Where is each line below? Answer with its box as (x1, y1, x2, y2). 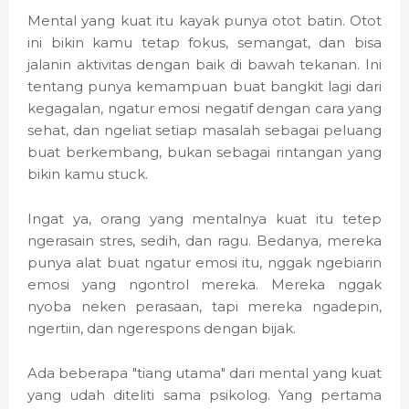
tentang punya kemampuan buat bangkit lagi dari (27, 78, 382, 96)
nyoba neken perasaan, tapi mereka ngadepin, (27, 298, 382, 316)
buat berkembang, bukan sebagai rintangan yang (27, 143, 382, 162)
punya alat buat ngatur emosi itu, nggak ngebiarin (27, 254, 382, 272)
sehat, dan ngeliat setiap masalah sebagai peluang (27, 121, 382, 140)
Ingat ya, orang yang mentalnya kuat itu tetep (27, 210, 382, 228)
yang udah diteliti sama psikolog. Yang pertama (27, 386, 382, 404)
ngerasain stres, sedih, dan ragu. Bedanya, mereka (27, 232, 382, 250)
